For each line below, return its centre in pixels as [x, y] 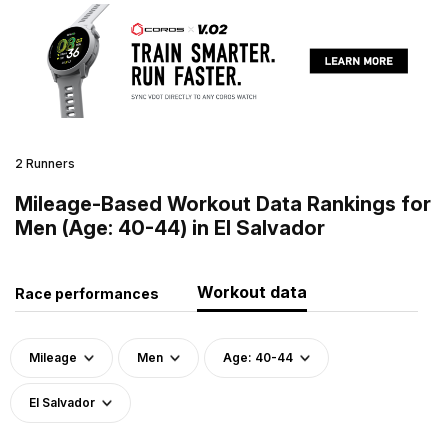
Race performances [87, 293]
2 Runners [45, 163]
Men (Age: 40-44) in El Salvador [170, 227]
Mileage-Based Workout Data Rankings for [223, 203]
